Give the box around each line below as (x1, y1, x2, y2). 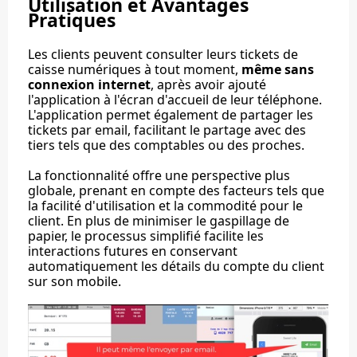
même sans (241, 60, 314, 78)
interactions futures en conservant (28, 241, 237, 260)
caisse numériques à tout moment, (28, 60, 241, 78)
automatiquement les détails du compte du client (28, 257, 324, 275)
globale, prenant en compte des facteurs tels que (28, 181, 324, 199)
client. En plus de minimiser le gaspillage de (28, 211, 289, 229)
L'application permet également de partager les (28, 105, 313, 124)
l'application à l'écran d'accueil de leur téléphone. (28, 90, 322, 108)
